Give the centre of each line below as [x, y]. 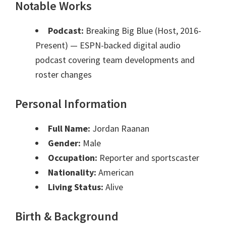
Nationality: [72, 173]
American [115, 173]
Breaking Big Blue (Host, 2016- [143, 31]
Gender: [64, 143]
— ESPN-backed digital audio [125, 45]
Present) [53, 45]
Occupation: [73, 158]
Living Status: [76, 187]
